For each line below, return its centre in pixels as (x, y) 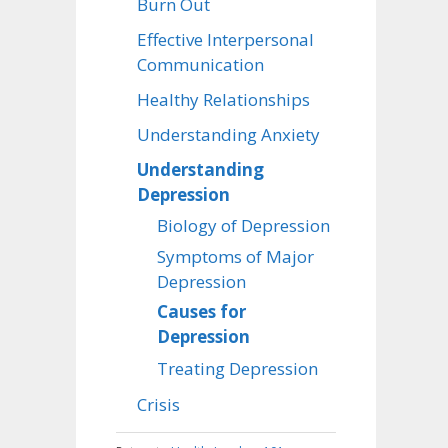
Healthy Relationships (223, 99)
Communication (200, 64)
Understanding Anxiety (228, 134)
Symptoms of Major (235, 257)
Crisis (158, 404)
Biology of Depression (243, 226)
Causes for (201, 312)
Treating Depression (237, 368)
